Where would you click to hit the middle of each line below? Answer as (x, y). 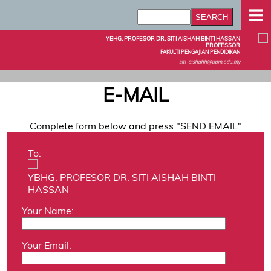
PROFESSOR (223, 45)
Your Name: (48, 210)
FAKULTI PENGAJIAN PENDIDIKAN (200, 52)
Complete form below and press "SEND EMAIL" (135, 126)
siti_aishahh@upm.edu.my (210, 61)
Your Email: (47, 245)
